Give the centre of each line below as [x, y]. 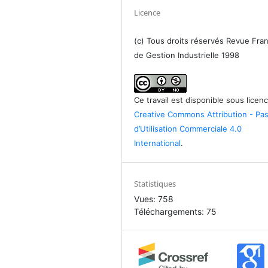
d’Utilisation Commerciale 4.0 [188, 128]
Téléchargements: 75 [176, 211]
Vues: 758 [154, 199]
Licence [147, 12]
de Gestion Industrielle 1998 [187, 55]
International [158, 143]
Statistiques [155, 183]
